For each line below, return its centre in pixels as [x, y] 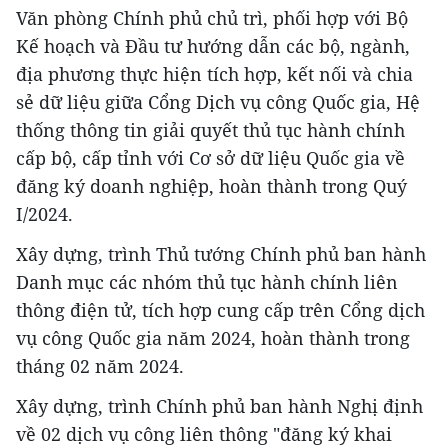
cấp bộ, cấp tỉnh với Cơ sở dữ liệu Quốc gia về [210, 158]
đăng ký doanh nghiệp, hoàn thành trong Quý [211, 186]
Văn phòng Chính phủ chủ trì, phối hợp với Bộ [212, 18]
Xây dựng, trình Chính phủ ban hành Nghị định [219, 406]
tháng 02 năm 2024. [100, 366]
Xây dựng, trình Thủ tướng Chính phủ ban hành [221, 254]
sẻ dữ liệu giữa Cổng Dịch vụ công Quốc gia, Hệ [218, 102]
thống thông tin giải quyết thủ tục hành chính [210, 130]
